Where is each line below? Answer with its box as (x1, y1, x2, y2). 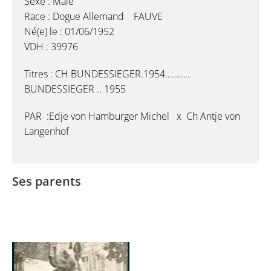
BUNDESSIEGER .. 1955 (24, 82, 126, 96)
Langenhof (24, 125, 69, 139)
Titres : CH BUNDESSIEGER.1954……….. (24, 67, 190, 81)
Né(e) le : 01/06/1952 (24, 25, 114, 39)
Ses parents (12, 173, 81, 190)
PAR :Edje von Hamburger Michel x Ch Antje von (24, 109, 240, 123)
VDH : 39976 (24, 40, 78, 54)
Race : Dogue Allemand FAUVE (24, 10, 163, 24)
